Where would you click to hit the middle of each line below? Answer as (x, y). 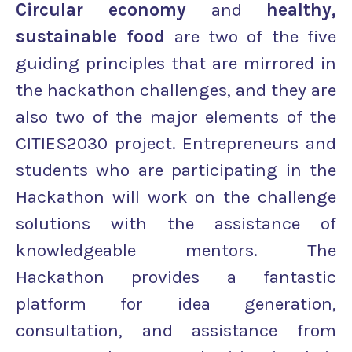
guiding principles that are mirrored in (176, 64)
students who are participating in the (176, 170)
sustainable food (91, 37)
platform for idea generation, (176, 304)
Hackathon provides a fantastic (176, 277)
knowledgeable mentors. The (176, 251)
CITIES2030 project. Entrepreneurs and (176, 144)
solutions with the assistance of (176, 224)
